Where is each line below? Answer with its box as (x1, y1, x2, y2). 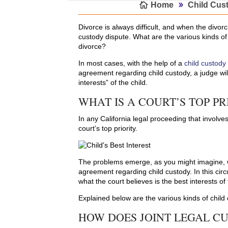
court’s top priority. (78, 124, 138, 133)
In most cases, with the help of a (78, 59, 185, 68)
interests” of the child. (78, 78, 148, 87)
